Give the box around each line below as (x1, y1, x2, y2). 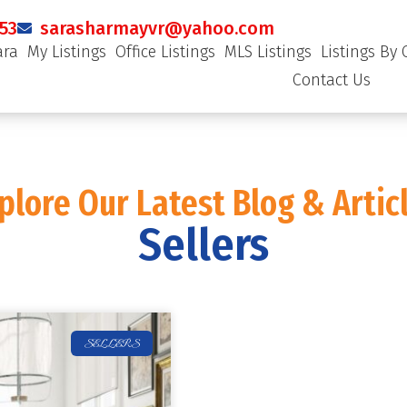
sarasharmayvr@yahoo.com (40, 17, 275, 39)
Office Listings (114, 42, 215, 62)
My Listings (26, 42, 106, 62)
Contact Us (292, 70, 371, 90)
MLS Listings (223, 42, 312, 62)
